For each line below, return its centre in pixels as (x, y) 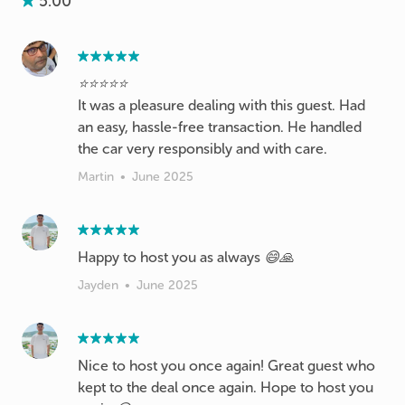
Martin (96, 177)
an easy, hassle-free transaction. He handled (220, 127)
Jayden (98, 285)
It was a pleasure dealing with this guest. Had (221, 105)
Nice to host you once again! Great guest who (226, 366)
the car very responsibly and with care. (202, 149)
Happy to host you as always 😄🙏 (186, 257)
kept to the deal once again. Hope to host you (226, 387)
